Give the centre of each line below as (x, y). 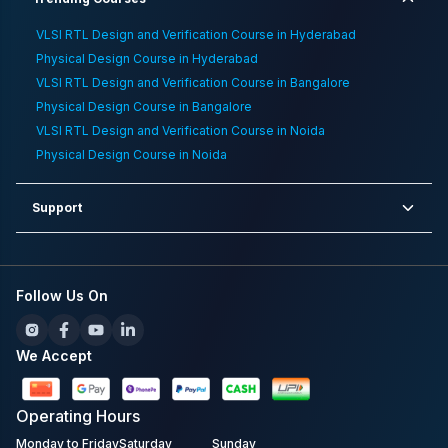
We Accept (54, 355)
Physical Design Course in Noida (131, 154)
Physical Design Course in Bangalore (144, 106)
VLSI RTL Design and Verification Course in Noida (180, 130)
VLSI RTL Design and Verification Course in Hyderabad (196, 34)
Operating (56, 415)
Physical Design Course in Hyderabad (147, 58)
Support (57, 207)
